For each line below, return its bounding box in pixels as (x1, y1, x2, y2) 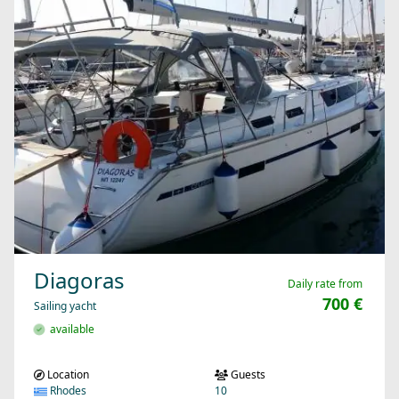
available (45, 322, 94, 338)
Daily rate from (288, 276, 362, 292)
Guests (228, 367, 265, 383)
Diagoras (34, 265, 125, 296)
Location (45, 367, 89, 383)
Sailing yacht (34, 298, 96, 314)
